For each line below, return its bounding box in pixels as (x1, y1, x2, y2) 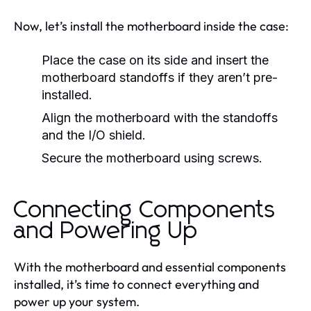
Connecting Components (14, 198, 276, 222)
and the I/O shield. (42, 127, 146, 142)
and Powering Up (14, 219, 199, 243)
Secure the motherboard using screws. (42, 150, 262, 165)
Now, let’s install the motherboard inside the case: (14, 17, 289, 34)
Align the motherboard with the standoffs (42, 110, 278, 125)
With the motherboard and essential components (14, 258, 286, 275)
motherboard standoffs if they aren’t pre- (42, 69, 278, 85)
